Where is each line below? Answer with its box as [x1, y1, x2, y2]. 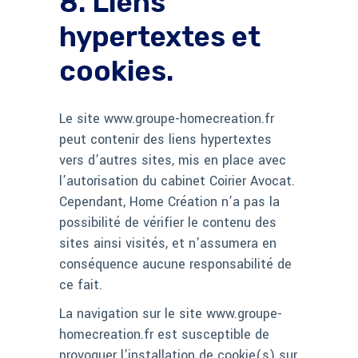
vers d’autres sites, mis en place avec [59, 151, 286, 170]
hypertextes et [59, 20, 261, 54]
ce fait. [59, 276, 102, 295]
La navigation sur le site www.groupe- [59, 304, 282, 324]
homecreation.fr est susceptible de [59, 325, 269, 344]
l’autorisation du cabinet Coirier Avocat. [59, 172, 295, 191]
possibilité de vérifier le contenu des [59, 213, 276, 233]
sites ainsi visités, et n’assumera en [59, 234, 276, 253]
